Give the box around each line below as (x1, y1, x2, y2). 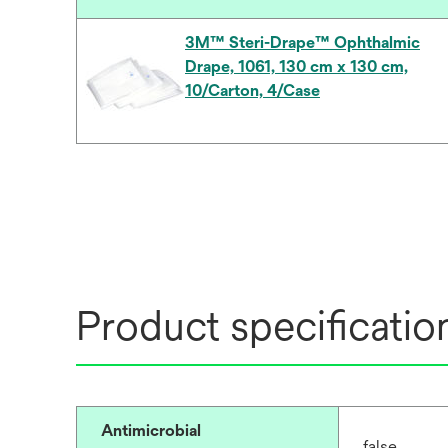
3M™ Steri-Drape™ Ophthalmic (185, 33, 420, 52)
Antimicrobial (101, 421, 201, 440)
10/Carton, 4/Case (185, 81, 320, 100)
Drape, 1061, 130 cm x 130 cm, (185, 57, 408, 76)
